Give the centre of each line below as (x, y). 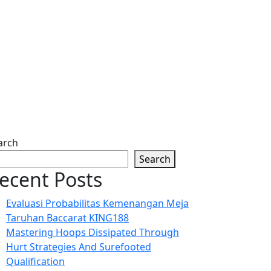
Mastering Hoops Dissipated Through (93, 232)
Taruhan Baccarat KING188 (67, 218)
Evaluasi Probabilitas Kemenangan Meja (97, 203)
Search (155, 159)
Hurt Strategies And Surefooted (79, 247)
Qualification (35, 261)
